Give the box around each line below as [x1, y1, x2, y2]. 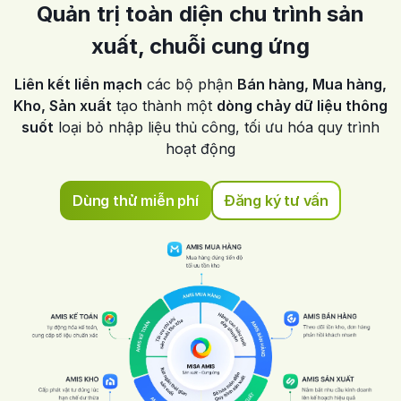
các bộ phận [142, 74, 237, 93]
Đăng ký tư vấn [223, 191, 328, 209]
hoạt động [166, 139, 235, 158]
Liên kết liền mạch [14, 74, 142, 93]
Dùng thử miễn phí [73, 191, 199, 209]
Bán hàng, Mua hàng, [237, 74, 387, 93]
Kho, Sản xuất [13, 96, 112, 115]
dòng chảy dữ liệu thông [217, 96, 388, 115]
